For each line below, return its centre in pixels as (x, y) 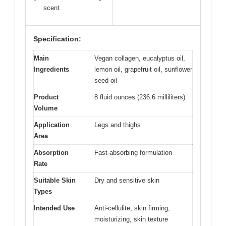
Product (46, 97)
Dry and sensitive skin (127, 181)
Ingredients (51, 70)
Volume (46, 108)
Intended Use (54, 208)
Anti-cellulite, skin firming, (132, 208)
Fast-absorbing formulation (133, 153)
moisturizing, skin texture (131, 219)
